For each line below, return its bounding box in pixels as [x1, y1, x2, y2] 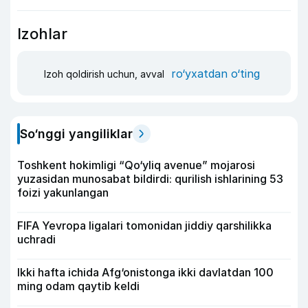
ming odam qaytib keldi [17, 279, 140, 293]
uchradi [17, 232, 56, 246]
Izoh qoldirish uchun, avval [44, 67, 167, 80]
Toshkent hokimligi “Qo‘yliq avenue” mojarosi [17, 158, 255, 172]
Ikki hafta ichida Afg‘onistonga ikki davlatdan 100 [17, 265, 274, 279]
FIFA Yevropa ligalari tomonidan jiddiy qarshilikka [17, 219, 272, 232]
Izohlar [17, 25, 67, 43]
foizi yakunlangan [17, 186, 109, 199]
